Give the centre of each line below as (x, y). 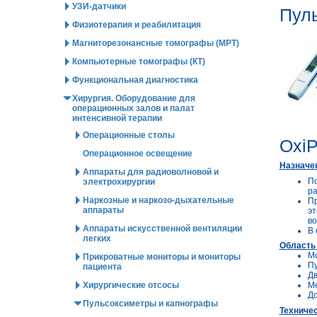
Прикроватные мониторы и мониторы (162, 257)
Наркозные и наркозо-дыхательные (158, 200)
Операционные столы (129, 135)
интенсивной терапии (117, 118)
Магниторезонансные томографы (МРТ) (156, 43)
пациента (102, 267)
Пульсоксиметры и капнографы (150, 304)
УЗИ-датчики (99, 6)
